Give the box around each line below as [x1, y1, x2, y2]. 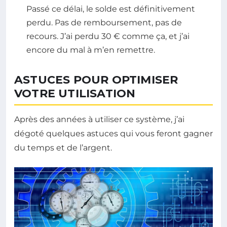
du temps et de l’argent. [14, 143, 112, 153]
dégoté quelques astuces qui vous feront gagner [14, 129, 213, 139]
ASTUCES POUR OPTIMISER [14, 73, 178, 87]
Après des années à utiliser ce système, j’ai [14, 115, 184, 125]
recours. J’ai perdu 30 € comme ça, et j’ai [26, 31, 190, 42]
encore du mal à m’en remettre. [26, 45, 155, 55]
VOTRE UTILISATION [14, 87, 136, 101]
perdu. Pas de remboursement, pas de [26, 18, 182, 28]
